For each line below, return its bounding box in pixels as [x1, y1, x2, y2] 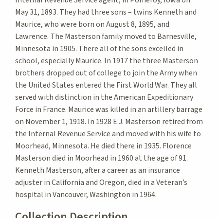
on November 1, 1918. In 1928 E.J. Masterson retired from [15, 116, 203, 127]
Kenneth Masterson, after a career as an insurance [15, 164, 180, 176]
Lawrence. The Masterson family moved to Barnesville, [15, 31, 197, 42]
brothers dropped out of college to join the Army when [15, 67, 197, 78]
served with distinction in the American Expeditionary [15, 91, 193, 103]
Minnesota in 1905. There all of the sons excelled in [15, 43, 183, 54]
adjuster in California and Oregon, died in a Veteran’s [15, 177, 187, 188]
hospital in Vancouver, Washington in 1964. [15, 189, 157, 200]
